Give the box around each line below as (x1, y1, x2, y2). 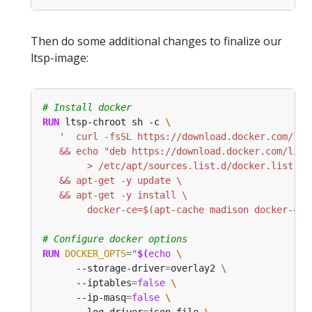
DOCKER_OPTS (65, 247, 126, 259)
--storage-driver (42, 262, 165, 274)
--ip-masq (42, 291, 126, 303)
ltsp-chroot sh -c (59, 116, 165, 127)
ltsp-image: (31, 49, 88, 65)
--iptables (42, 276, 132, 288)
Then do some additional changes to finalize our (31, 33, 282, 49)
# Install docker (42, 101, 132, 113)
